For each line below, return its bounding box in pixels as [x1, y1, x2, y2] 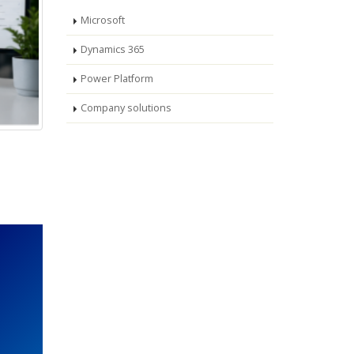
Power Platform [80, 72, 153, 85]
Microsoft [80, 13, 125, 27]
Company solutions [80, 101, 171, 115]
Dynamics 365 [80, 43, 145, 56]
